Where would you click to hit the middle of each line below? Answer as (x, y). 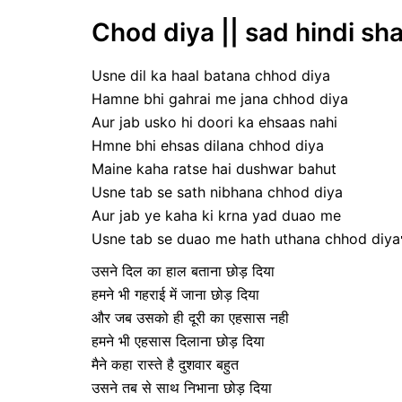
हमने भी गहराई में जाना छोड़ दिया (175, 294)
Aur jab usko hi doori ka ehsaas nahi (217, 122)
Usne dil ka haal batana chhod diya (213, 75)
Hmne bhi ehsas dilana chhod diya (208, 145)
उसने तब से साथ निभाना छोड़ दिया (182, 387)
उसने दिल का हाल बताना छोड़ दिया (183, 271)
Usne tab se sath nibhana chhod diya (217, 192)
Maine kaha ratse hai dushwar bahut (214, 168)
